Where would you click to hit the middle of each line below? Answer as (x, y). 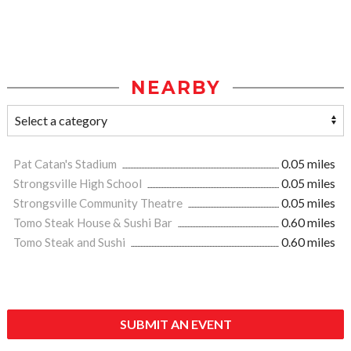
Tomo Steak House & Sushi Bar (94, 223)
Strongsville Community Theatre (99, 203)
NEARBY (175, 88)
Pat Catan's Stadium (66, 164)
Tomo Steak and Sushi (71, 242)
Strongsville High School (79, 184)
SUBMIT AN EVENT (175, 324)
